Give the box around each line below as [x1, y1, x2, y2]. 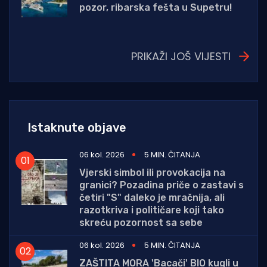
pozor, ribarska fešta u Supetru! [79, 2, 232, 14]
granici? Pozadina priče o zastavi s [79, 179, 244, 191]
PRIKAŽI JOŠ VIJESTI [131, 48, 231, 64]
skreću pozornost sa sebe [79, 216, 203, 228]
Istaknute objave [27, 120, 126, 135]
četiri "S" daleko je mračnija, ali [79, 191, 225, 203]
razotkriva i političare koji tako [79, 204, 224, 216]
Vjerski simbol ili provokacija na [79, 166, 225, 178]
